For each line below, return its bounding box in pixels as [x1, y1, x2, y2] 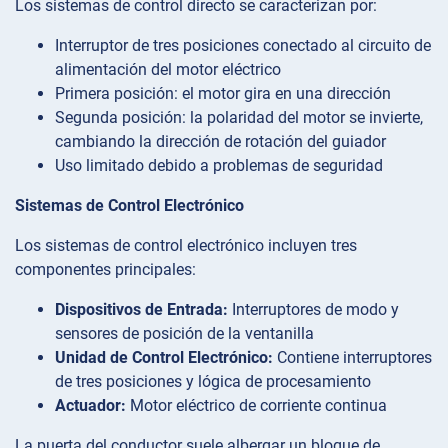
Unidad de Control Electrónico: [55, 348, 273, 368]
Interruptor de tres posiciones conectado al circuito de [55, 36, 431, 56]
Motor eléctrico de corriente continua [126, 396, 387, 416]
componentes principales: [15, 260, 196, 280]
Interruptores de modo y [228, 300, 399, 320]
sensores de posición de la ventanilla [55, 324, 314, 344]
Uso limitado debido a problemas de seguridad [55, 156, 383, 176]
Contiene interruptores [273, 348, 432, 368]
